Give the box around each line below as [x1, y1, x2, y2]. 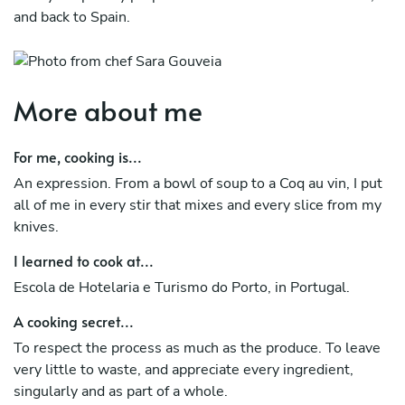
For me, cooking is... [14, 146, 142, 166]
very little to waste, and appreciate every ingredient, [14, 359, 353, 380]
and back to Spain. [14, 6, 130, 27]
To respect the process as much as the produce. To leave [14, 337, 381, 358]
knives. [14, 216, 59, 237]
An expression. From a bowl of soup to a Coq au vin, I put [14, 173, 382, 193]
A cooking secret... [14, 310, 134, 331]
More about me [14, 90, 202, 128]
